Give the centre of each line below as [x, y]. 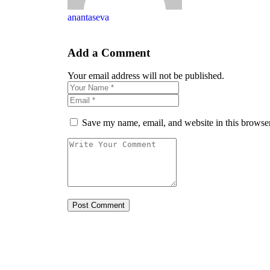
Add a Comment [109, 52]
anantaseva [88, 17]
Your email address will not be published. [146, 76]
